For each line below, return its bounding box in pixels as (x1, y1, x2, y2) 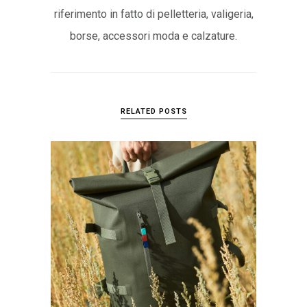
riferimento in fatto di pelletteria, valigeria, (53, 7, 254, 21)
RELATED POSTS (120, 106, 187, 116)
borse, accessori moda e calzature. (70, 29, 237, 42)
